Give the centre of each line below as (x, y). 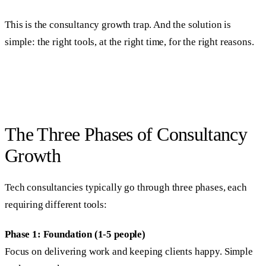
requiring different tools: (56, 204)
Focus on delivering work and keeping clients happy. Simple (129, 252)
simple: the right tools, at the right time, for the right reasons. (129, 42)
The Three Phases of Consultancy (126, 134)
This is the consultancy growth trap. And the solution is (118, 25)
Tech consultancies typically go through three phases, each (126, 187)
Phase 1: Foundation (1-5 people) (75, 235)
